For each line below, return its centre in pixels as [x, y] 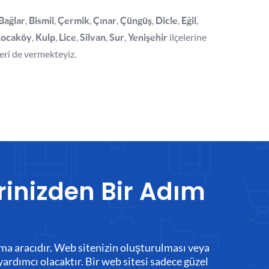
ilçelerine [187, 37]
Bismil [41, 20]
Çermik [74, 20]
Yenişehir [148, 37]
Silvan [93, 37]
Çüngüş [136, 20]
